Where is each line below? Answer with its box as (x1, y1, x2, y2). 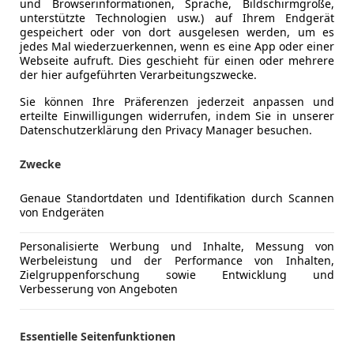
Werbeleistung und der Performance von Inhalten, (20, 252, 334, 268)
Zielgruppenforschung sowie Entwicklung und (20, 266, 334, 282)
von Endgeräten (20, 204, 104, 220)
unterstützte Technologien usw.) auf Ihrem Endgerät (20, 9, 334, 25)
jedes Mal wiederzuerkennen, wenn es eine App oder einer (20, 38, 334, 54)
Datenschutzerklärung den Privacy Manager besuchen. (20, 122, 312, 137)
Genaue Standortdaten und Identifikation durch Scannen (20, 190, 334, 205)
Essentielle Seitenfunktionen (20, 329, 175, 344)
